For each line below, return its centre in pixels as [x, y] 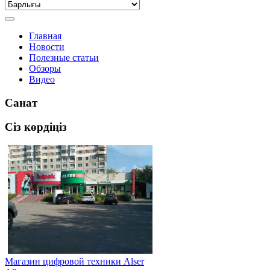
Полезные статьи [64, 58]
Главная [45, 36]
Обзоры [45, 68]
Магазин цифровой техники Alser [74, 262]
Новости [47, 47]
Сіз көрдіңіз [36, 127]
